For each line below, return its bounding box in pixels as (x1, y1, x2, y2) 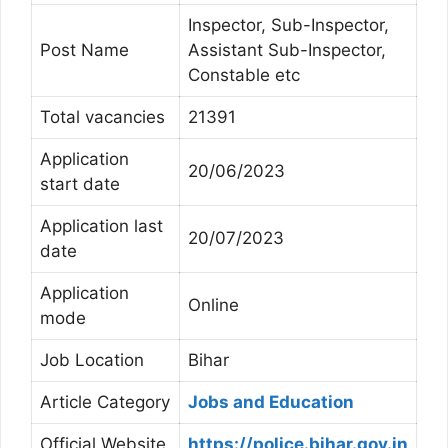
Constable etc (188, 65, 300, 86)
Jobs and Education (188, 392, 354, 413)
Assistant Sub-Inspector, (188, 40, 386, 61)
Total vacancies (40, 107, 165, 128)
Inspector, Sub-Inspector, (188, 15, 389, 36)
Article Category (40, 392, 170, 413)
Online (188, 295, 239, 316)
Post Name (40, 40, 129, 61)
